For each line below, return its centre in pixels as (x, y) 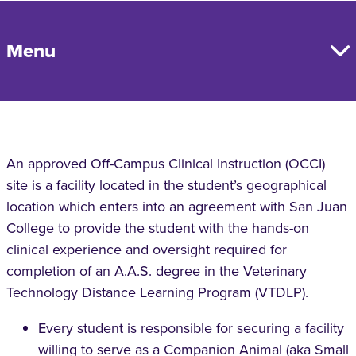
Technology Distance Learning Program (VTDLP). (157, 292)
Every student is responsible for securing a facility (191, 328)
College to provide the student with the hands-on (158, 228)
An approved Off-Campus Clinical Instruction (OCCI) (166, 164)
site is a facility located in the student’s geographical (166, 185)
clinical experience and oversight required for (147, 250)
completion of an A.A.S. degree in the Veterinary (157, 271)
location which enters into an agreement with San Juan (177, 207)
